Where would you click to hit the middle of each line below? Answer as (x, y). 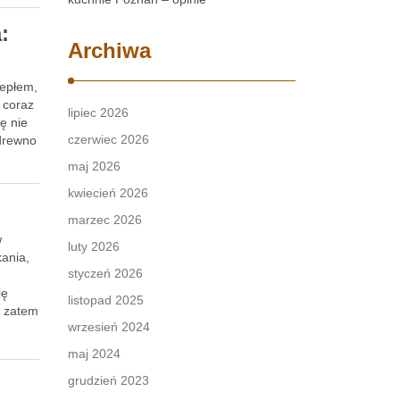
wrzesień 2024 (109, 327)
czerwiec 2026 (108, 139)
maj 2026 (94, 166)
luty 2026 (94, 246)
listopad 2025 (106, 300)
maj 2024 (94, 354)
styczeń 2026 (105, 273)
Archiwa (109, 50)
